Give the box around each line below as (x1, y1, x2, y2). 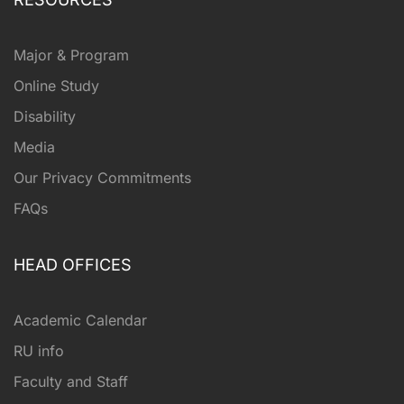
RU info (14, 341, 64, 360)
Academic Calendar (14, 310, 147, 329)
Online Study (14, 76, 99, 95)
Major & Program (14, 45, 129, 64)
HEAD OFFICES (14, 254, 132, 274)
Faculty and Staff (14, 372, 128, 390)
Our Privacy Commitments (14, 168, 191, 187)
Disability (14, 106, 76, 125)
